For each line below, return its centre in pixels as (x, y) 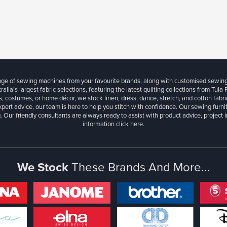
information (99, 124)
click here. (130, 124)
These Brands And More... (141, 167)
